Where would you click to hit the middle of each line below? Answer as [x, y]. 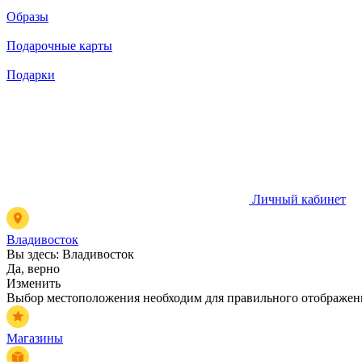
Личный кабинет [299, 199]
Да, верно [33, 268]
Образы [27, 16]
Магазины [35, 338]
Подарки [31, 74]
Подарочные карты [59, 45]
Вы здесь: [33, 254]
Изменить [34, 283]
